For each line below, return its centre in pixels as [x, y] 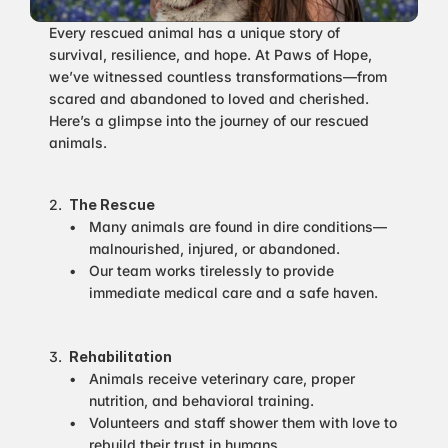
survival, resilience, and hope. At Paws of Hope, [210, 54]
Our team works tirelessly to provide [211, 270]
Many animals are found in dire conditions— [238, 226]
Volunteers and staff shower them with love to [243, 422]
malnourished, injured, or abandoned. [214, 248]
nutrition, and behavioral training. [201, 400]
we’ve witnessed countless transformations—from [218, 76]
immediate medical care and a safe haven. [233, 292]
